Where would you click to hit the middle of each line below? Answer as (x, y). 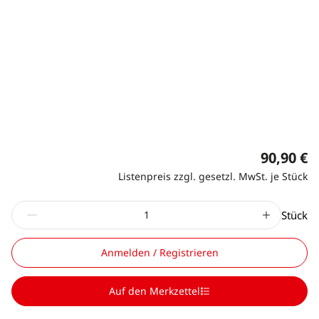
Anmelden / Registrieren (159, 252)
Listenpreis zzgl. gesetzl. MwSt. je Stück (213, 176)
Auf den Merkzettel (155, 291)
